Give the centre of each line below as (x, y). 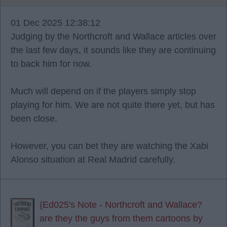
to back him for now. (51, 64)
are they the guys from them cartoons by (121, 218)
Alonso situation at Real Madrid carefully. (93, 160)
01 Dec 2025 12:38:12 (55, 23)
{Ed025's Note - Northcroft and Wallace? (121, 205)
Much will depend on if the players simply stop (103, 91)
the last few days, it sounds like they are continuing (113, 50)
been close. (34, 119)
